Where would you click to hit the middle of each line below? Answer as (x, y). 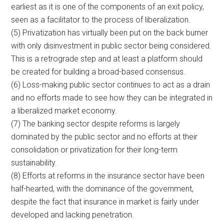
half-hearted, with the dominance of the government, (102, 188)
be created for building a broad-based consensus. (98, 71)
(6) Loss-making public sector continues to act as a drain (111, 84)
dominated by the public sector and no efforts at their (104, 136)
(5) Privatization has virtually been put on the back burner (110, 32)
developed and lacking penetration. (73, 214)
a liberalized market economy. (64, 110)
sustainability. (34, 162)
